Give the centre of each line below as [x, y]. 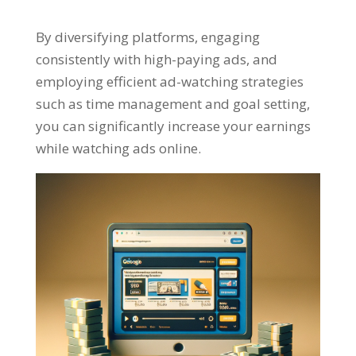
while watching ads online [116, 149]
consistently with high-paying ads [141, 60]
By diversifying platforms [115, 37]
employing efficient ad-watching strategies [169, 82]
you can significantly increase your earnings [173, 126]
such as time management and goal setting [171, 104]
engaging [230, 37]
